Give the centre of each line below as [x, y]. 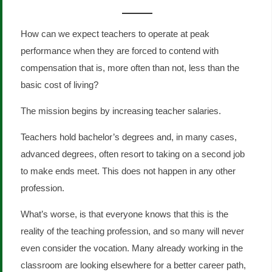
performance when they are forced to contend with [120, 51]
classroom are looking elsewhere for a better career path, [133, 265]
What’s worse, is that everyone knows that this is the [124, 214]
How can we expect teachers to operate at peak [115, 34]
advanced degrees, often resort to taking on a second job [133, 154]
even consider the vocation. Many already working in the [132, 248]
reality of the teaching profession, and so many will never [132, 231]
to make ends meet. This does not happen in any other [128, 171]
